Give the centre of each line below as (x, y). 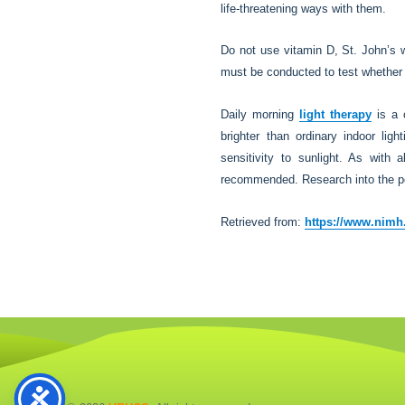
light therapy (335, 114)
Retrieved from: (263, 221)
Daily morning (260, 114)
